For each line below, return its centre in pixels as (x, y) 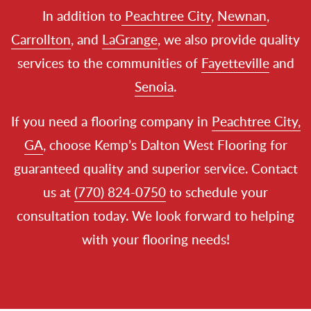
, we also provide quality (229, 40)
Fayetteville (235, 63)
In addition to (82, 16)
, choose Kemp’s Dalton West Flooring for (165, 145)
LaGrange (130, 40)
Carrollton (41, 40)
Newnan (242, 16)
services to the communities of (109, 63)
